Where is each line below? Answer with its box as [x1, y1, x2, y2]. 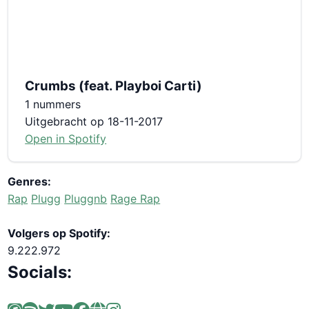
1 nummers [25, 97, 81, 111]
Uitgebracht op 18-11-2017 [25, 114, 163, 128]
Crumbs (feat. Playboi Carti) [25, 77, 203, 94]
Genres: [8, 174, 52, 188]
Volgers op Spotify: [8, 226, 111, 240]
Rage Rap [110, 191, 161, 206]
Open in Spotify [25, 131, 107, 146]
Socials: [8, 261, 72, 282]
